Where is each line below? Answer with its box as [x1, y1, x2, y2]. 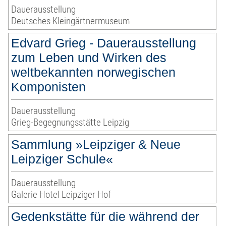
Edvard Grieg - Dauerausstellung [11, 36, 197, 50]
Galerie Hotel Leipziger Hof [11, 189, 111, 201]
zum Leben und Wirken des [11, 50, 167, 65]
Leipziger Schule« [11, 152, 114, 166]
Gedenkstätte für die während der [11, 209, 200, 224]
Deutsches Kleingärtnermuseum [11, 15, 130, 27]
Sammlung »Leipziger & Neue [11, 137, 181, 152]
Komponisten [11, 80, 86, 94]
